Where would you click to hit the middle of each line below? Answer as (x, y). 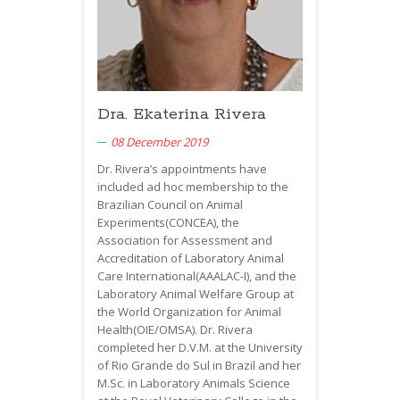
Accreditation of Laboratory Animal (191, 258)
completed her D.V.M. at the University (200, 347)
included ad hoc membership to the (193, 186)
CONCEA (191, 222)
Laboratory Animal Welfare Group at (196, 293)
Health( (117, 329)
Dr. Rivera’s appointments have (182, 168)
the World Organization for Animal (189, 311)
